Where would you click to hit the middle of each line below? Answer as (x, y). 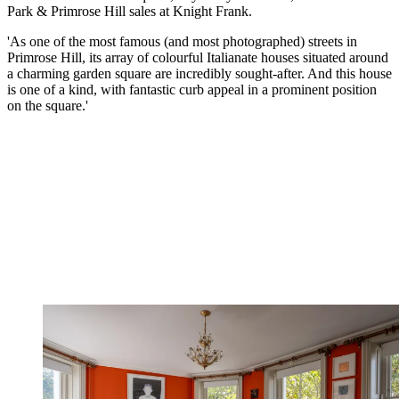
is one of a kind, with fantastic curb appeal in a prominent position (192, 89)
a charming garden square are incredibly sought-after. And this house (199, 73)
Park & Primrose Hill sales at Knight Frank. (130, 11)
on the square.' (48, 105)
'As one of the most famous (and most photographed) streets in (182, 41)
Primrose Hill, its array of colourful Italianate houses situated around (198, 57)
